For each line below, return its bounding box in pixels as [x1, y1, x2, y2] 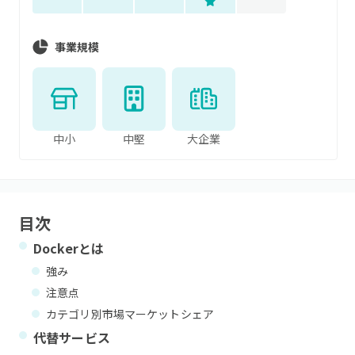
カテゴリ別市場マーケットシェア [46, 306, 214, 322]
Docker [33, 239, 78, 258]
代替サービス [33, 328, 110, 347]
